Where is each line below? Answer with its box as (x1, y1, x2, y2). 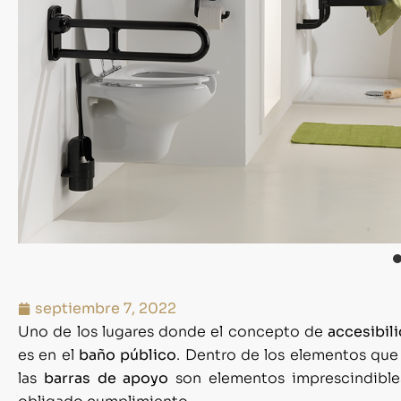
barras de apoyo (43, 369, 176, 388)
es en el (18, 346, 80, 365)
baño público (79, 346, 177, 365)
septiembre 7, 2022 (35, 299, 176, 319)
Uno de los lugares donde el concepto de (18, 322, 328, 342)
